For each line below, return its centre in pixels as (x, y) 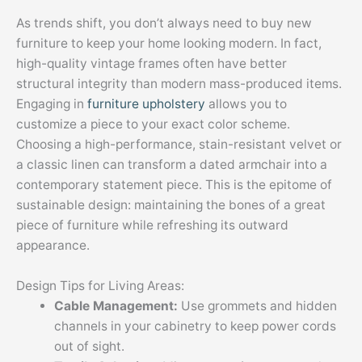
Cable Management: (117, 305)
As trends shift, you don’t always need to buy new (164, 23)
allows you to (246, 103)
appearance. (53, 245)
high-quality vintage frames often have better (152, 63)
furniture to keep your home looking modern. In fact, (169, 43)
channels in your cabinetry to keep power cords (195, 326)
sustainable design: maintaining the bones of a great (171, 204)
